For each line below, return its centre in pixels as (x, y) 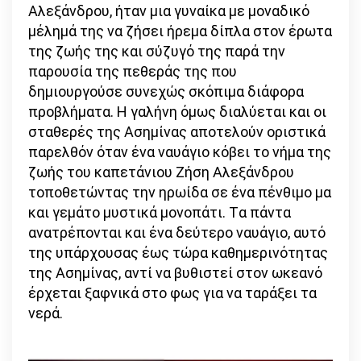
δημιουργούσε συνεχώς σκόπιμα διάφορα (166, 92)
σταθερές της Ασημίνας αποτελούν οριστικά (177, 132)
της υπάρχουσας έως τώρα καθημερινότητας (178, 253)
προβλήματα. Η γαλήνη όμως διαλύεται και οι (177, 112)
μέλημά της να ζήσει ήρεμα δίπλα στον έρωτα (180, 31)
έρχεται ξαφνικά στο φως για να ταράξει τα (172, 293)
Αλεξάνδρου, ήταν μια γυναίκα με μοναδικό (169, 11)
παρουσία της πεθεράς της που (133, 72)
